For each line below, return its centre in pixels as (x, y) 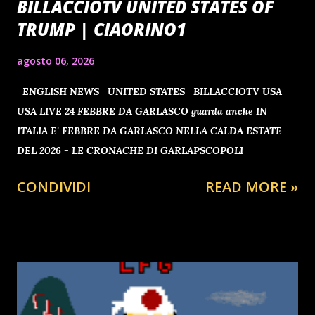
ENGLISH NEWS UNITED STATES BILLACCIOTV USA (149, 92)
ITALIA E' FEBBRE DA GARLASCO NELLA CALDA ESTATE (149, 131)
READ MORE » (252, 187)
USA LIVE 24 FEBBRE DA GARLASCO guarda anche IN (142, 111)
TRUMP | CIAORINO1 (102, 30)
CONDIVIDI (54, 187)
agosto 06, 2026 (56, 61)
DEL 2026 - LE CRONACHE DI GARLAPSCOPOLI (130, 151)
